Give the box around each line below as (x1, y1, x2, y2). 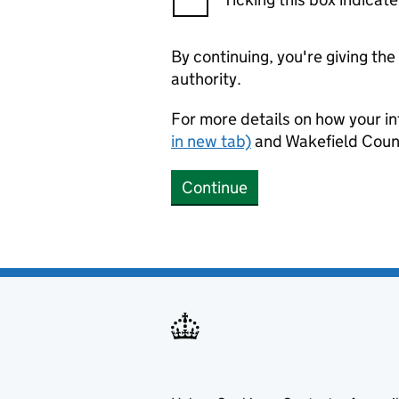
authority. (171, 69, 241, 89)
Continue (182, 177, 248, 198)
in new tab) (171, 131, 251, 151)
